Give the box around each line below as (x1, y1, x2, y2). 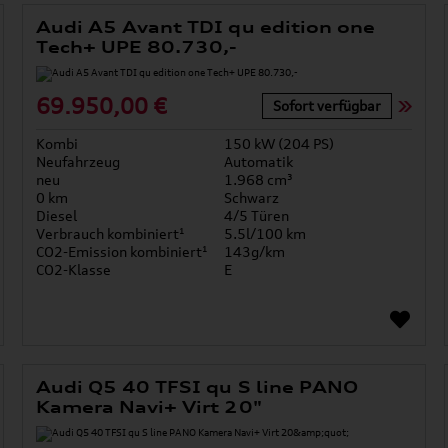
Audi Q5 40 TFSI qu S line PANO (35, 377, 358, 398)
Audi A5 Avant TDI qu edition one (35, 17, 375, 38)
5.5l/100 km (223, 225, 306, 243)
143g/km (223, 243, 285, 261)
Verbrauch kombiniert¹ (35, 225, 185, 243)
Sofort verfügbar (272, 96, 381, 114)
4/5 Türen (223, 207, 289, 225)
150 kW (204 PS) (223, 135, 334, 153)
